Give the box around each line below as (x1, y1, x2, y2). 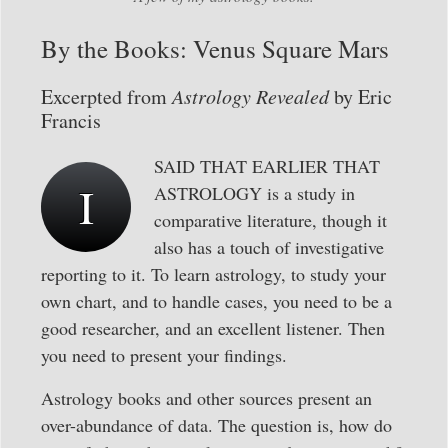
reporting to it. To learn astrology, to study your (41, 261, 386, 286)
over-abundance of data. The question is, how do (41, 412, 392, 437)
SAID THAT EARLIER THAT (153, 153, 380, 178)
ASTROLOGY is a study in (153, 180, 355, 205)
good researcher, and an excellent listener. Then (41, 315, 385, 340)
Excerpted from (41, 82, 172, 110)
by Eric (329, 82, 392, 110)
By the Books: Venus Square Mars (41, 31, 389, 65)
